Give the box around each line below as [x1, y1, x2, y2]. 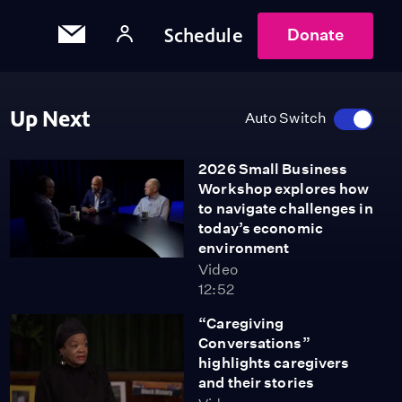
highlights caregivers [198, 354, 350, 371]
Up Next [9, 107, 91, 132]
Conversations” [198, 335, 310, 352]
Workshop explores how [198, 180, 370, 197]
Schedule [163, 24, 243, 47]
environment [198, 240, 290, 257]
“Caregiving [198, 315, 284, 332]
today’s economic [198, 220, 323, 237]
